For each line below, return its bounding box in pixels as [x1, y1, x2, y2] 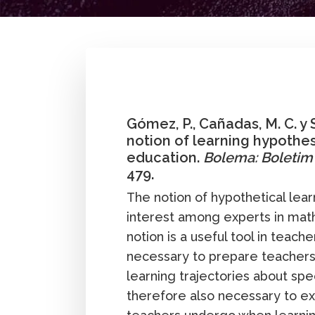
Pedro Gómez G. [103, 56, 191, 70]
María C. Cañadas [195, 56, 285, 70]
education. [127, 149, 204, 167]
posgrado [86, 76, 136, 90]
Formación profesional [141, 76, 259, 90]
